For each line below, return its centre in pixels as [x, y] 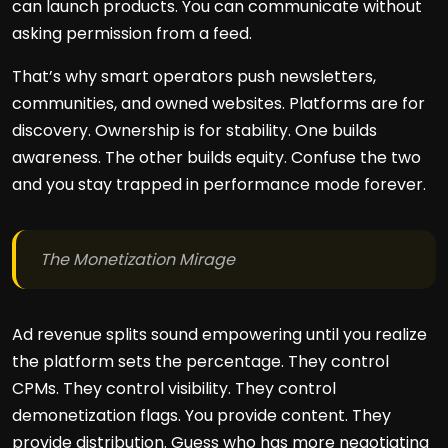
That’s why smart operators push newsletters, [194, 76]
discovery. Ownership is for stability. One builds [194, 130]
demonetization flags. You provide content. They [201, 415]
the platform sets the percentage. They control [200, 361]
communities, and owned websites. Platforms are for [218, 103]
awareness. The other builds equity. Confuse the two [216, 157]
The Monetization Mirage [137, 259]
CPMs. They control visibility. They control [174, 388]
